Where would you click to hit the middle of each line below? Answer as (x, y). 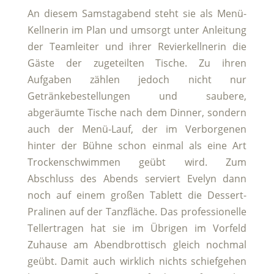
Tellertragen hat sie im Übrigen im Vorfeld (137, 228)
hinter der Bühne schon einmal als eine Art (137, 145)
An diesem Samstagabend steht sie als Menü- (137, 13)
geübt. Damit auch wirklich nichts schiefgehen (137, 261)
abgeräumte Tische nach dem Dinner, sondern (137, 112)
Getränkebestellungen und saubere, (137, 96)
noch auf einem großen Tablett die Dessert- (137, 195)
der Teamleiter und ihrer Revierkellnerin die (137, 46)
